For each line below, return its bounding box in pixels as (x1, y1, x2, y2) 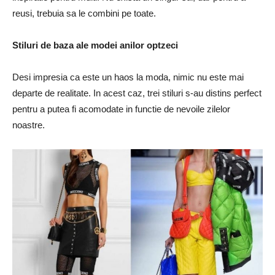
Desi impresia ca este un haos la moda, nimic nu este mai (12, 71, 244, 82)
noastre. (12, 119, 45, 130)
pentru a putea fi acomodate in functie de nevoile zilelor (12, 103, 230, 114)
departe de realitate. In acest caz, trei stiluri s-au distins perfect (12, 87, 261, 98)
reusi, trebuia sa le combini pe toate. (12, 7, 156, 18)
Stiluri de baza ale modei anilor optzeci (12, 39, 178, 50)
